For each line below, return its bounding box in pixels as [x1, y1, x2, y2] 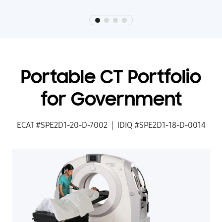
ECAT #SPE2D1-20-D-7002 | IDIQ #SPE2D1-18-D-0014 [16, 120, 206, 130]
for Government [40, 91, 182, 111]
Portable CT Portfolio [21, 68, 201, 89]
